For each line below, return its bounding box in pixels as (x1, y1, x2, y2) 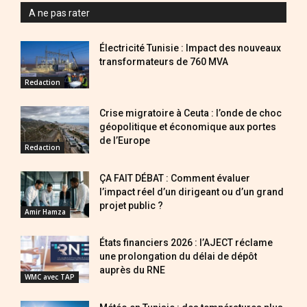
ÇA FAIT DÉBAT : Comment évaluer (99, 172, 250, 184)
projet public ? (99, 199, 163, 211)
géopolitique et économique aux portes (99, 121, 276, 132)
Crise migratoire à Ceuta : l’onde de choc (99, 107, 282, 119)
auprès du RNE (99, 265, 165, 276)
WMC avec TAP (25, 272, 75, 282)
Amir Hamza (25, 207, 66, 217)
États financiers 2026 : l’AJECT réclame (99, 237, 273, 249)
